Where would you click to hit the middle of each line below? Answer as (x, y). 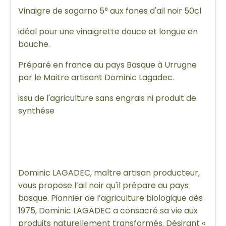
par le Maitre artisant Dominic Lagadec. (96, 77)
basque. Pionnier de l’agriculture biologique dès (110, 198)
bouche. (34, 44)
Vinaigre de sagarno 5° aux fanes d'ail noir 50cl (110, 11)
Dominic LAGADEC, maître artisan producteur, (109, 173)
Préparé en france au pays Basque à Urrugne (107, 65)
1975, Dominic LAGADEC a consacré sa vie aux (108, 210)
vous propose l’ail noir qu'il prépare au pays (103, 185)
